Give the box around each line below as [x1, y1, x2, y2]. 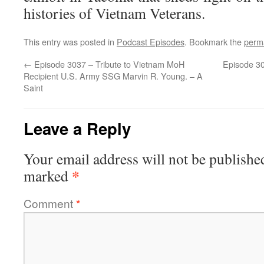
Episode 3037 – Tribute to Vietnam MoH [32, 58, 184, 70]
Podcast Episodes [117, 35, 184, 48]
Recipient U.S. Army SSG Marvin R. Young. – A [24, 70, 203, 82]
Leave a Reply [24, 117, 131, 140]
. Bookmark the [184, 35, 244, 48]
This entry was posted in [24, 35, 117, 48]
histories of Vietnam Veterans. [24, 3, 205, 23]
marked [24, 166, 72, 186]
